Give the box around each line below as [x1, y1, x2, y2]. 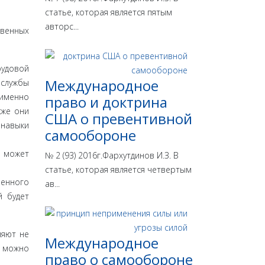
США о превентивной [45, 109, 192, 129]
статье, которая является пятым [45, 7, 172, 18]
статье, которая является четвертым [45, 164, 192, 176]
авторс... [45, 21, 79, 33]
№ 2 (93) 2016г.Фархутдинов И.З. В [45, 150, 179, 161]
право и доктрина [45, 92, 167, 112]
